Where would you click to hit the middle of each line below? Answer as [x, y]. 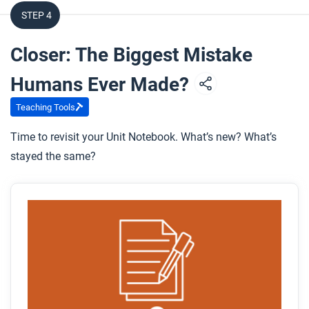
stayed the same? [53, 156]
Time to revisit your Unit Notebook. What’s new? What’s [143, 137]
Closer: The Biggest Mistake [131, 55]
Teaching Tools [46, 107]
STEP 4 [37, 15]
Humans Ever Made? [102, 84]
